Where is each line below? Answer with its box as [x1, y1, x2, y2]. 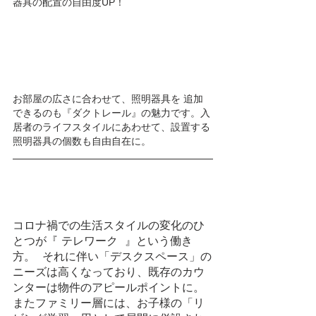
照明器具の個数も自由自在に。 [13, 134, 151, 148]
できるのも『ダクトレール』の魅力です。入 [13, 106, 210, 120]
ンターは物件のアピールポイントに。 [13, 279, 205, 296]
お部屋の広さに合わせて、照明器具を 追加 [13, 92, 206, 106]
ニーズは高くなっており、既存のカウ [13, 264, 205, 280]
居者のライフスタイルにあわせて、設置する [13, 120, 210, 134]
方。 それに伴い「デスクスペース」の [13, 248, 212, 265]
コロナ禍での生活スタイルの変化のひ [13, 217, 205, 233]
